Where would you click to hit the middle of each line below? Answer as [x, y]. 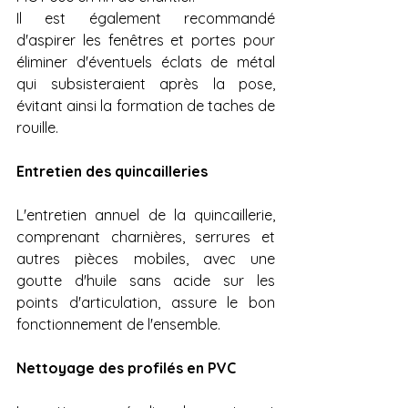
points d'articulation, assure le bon [146, 303]
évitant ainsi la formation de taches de [146, 106]
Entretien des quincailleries [112, 172]
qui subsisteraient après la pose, [146, 84]
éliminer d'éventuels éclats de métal [146, 62]
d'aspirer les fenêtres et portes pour [146, 41]
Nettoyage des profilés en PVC [128, 368]
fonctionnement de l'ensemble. [118, 325]
